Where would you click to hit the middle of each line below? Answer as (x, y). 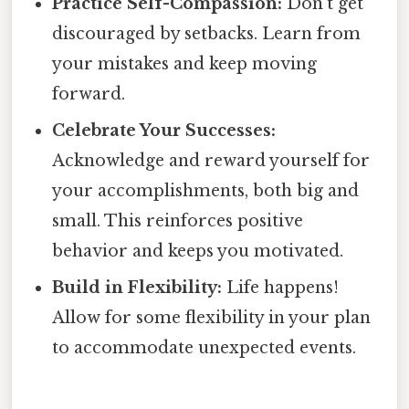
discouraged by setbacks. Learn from (207, 34)
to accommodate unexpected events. (204, 348)
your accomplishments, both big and (206, 191)
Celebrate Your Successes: (164, 131)
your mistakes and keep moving (185, 64)
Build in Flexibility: (137, 288)
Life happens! (281, 288)
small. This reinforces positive (178, 221)
